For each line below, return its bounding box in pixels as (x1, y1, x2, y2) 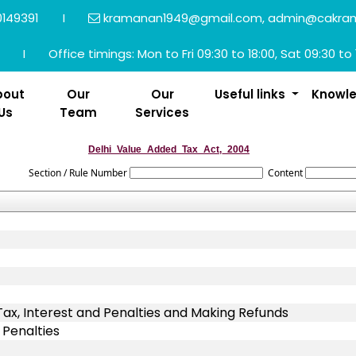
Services (135, 104, 190, 121)
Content (267, 166, 303, 180)
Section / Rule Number (29, 166, 128, 180)
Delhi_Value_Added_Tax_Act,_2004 (88, 144, 250, 155)
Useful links (215, 86, 289, 103)
